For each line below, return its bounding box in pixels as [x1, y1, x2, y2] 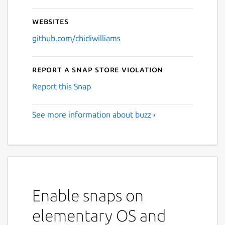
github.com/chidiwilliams [32, 33, 121, 43]
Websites [32, 16, 69, 26]
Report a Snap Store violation [32, 64, 164, 74]
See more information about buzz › [32, 109, 156, 119]
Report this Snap [32, 81, 91, 91]
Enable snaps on [32, 186, 144, 204]
